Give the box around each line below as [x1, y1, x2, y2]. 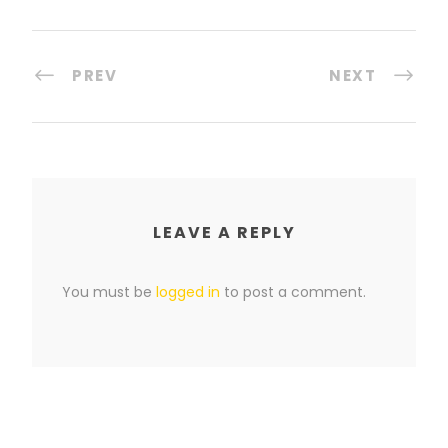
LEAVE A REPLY [152, 221, 296, 245]
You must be [62, 282, 156, 303]
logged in [156, 282, 220, 303]
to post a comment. [220, 282, 366, 303]
